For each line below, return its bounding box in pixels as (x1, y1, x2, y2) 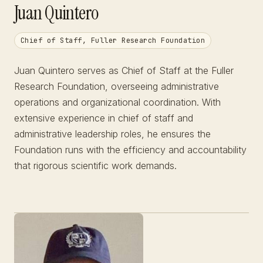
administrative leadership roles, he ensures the (14, 128, 211, 140)
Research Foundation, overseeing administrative (14, 80, 219, 92)
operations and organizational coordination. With (14, 96, 221, 108)
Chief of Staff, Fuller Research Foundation (21, 36, 205, 45)
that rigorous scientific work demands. (14, 160, 177, 171)
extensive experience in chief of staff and (14, 112, 193, 124)
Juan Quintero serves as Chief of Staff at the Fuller (14, 65, 234, 76)
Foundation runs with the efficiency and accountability (14, 144, 247, 156)
